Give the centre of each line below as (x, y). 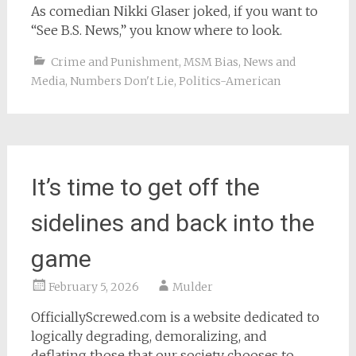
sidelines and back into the (172, 223)
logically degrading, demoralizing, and (149, 336)
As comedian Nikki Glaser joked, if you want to (174, 11)
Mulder (192, 287)
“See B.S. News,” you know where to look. (156, 30)
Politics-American (229, 81)
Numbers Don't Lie (122, 81)
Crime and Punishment (114, 62)
